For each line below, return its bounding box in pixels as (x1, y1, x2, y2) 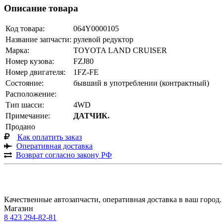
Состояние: (5, 79, 44, 88)
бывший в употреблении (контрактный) (73, 79, 209, 88)
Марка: (5, 46, 29, 55)
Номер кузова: (5, 57, 54, 66)
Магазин (4, 204, 33, 213)
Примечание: (5, 111, 50, 120)
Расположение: (5, 90, 56, 99)
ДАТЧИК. (73, 111, 110, 120)
